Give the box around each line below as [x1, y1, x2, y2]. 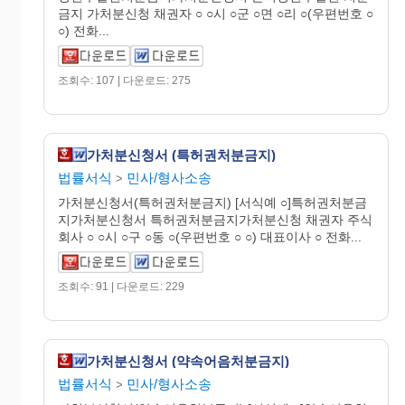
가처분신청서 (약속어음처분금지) [87, 353, 289, 369]
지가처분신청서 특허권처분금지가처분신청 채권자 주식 [58, 212, 372, 227]
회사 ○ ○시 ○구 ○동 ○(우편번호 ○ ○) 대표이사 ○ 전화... [58, 230, 362, 244]
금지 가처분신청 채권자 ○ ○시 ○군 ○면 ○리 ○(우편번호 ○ [58, 6, 373, 21]
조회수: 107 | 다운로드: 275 [58, 74, 191, 87]
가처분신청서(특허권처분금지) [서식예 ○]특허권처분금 [58, 195, 367, 210]
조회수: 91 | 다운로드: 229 [58, 280, 184, 293]
